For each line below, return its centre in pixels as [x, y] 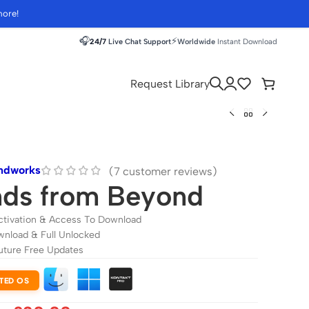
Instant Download [247, 41]
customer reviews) [169, 171]
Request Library [170, 83]
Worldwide [196, 41]
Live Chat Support [140, 41]
